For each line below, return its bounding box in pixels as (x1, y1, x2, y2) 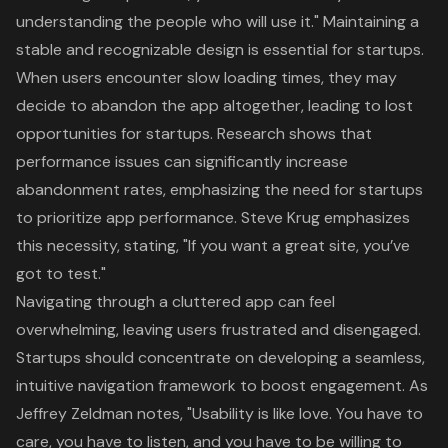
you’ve (363, 234, 410, 256)
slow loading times (187, 66, 321, 88)
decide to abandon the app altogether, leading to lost (16, 94, 413, 116)
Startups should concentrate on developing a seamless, (16, 346, 425, 368)
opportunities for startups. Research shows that (16, 122, 372, 144)
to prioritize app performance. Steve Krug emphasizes (16, 206, 410, 228)
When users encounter (16, 66, 187, 88)
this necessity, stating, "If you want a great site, (16, 234, 363, 256)
